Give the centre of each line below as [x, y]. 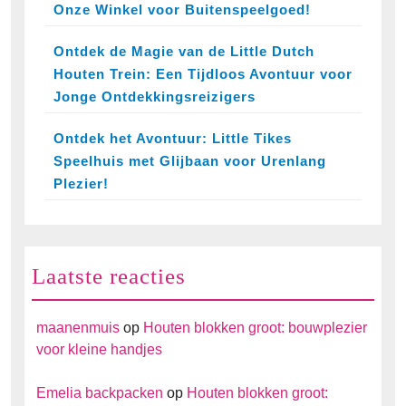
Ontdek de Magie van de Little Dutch [184, 52]
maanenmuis [78, 328]
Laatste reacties [109, 276]
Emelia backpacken [100, 393]
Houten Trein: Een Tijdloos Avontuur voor [203, 74]
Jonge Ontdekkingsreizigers [155, 97]
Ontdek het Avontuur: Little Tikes [173, 139]
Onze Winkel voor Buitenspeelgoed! [182, 10]
